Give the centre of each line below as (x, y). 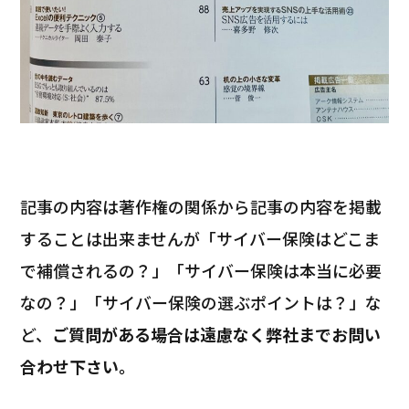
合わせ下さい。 (78, 367)
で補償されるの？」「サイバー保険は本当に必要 (201, 271)
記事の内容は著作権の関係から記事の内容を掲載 (201, 207)
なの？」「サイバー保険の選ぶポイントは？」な (201, 303)
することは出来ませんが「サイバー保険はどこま (200, 239)
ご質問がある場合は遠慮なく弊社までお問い (217, 335)
